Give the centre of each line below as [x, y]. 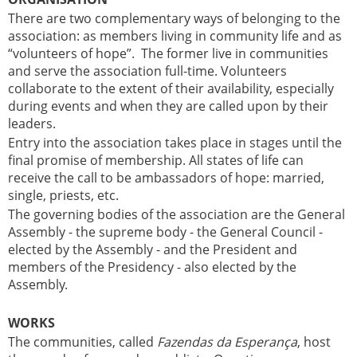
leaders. [32, 124]
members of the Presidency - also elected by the [152, 267]
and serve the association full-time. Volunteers [147, 71]
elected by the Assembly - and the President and [153, 250]
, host [314, 342]
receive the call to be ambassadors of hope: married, [166, 178]
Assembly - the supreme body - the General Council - [165, 232]
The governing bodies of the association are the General [177, 215]
